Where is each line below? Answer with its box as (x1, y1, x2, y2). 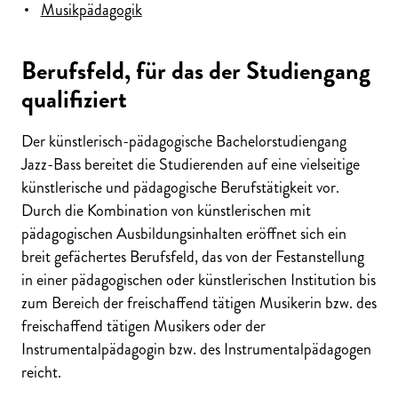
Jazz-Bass (21, 153, 84, 177)
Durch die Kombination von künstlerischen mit (21, 199, 311, 223)
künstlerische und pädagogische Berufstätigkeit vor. (21, 176, 339, 200)
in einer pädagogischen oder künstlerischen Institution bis (21, 268, 376, 292)
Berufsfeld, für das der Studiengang (21, 53, 370, 90)
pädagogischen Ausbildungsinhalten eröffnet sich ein (21, 222, 346, 246)
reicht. (21, 361, 61, 385)
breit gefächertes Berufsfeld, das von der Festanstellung (21, 245, 364, 269)
